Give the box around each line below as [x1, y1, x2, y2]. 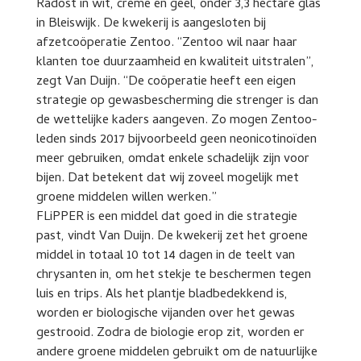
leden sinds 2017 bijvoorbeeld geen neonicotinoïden [35, 130, 317, 151]
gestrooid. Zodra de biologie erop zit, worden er [35, 323, 305, 344]
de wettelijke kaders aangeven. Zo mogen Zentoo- [35, 110, 317, 131]
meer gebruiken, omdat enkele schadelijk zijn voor [35, 149, 309, 170]
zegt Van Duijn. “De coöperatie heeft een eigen [35, 72, 296, 93]
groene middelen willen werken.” [35, 188, 217, 209]
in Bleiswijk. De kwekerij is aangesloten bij [35, 14, 266, 35]
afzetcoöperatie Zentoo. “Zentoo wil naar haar [35, 33, 297, 54]
